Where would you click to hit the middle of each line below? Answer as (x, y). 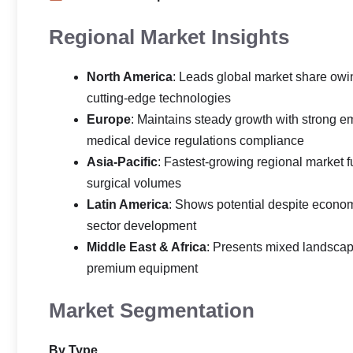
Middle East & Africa (147, 247)
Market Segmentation (152, 310)
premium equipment (142, 268)
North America (130, 77)
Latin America (128, 204)
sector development (141, 226)
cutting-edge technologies (159, 98)
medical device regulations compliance (195, 141)
